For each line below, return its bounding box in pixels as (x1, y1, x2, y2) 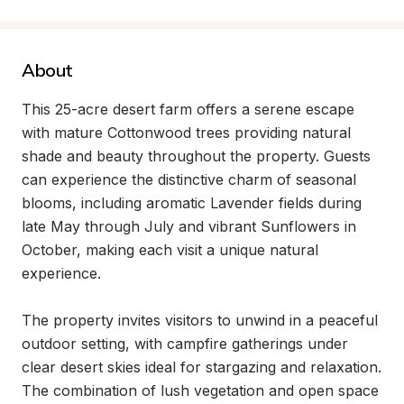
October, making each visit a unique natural (22, 241, 318, 259)
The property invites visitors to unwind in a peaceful (22, 311, 378, 329)
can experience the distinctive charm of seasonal (22, 170, 356, 188)
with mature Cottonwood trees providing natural (22, 124, 351, 142)
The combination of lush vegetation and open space (22, 381, 379, 399)
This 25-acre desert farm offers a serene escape (22, 100, 354, 118)
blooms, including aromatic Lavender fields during (22, 194, 362, 212)
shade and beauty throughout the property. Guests (22, 147, 371, 165)
